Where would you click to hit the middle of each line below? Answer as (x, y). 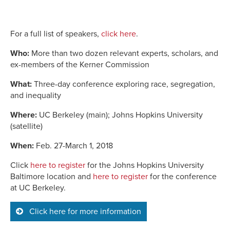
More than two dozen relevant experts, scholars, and (124, 53)
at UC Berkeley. (38, 188)
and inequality (36, 95)
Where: (24, 115)
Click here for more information (84, 211)
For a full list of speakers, (56, 34)
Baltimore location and (52, 176)
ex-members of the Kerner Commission (80, 64)
